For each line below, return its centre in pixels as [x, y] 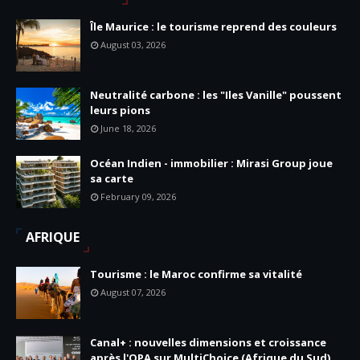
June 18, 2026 [128, 128]
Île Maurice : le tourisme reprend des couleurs [213, 27]
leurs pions [120, 110]
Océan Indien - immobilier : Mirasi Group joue [211, 163]
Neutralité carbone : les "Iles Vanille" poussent [216, 95]
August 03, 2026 [133, 45]
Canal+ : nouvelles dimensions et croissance [208, 342]
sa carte [112, 178]
